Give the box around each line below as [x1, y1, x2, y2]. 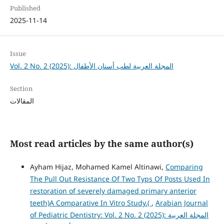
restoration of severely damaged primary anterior [29, 185, 196, 195]
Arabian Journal [155, 197, 208, 207]
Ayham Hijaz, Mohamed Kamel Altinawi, [29, 161, 165, 171]
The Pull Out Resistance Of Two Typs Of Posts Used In [29, 173, 210, 183]
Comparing [165, 161, 203, 171]
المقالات [9, 95, 34, 105]
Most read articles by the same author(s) [9, 137, 193, 149]
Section [9, 83, 32, 93]
